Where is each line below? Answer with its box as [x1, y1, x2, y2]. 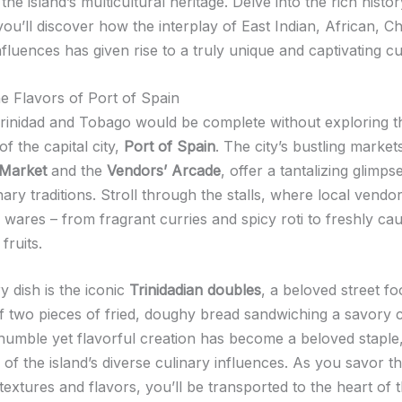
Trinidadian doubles [129, 281, 261, 300]
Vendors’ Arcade [107, 161, 221, 179]
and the [47, 161, 107, 179]
